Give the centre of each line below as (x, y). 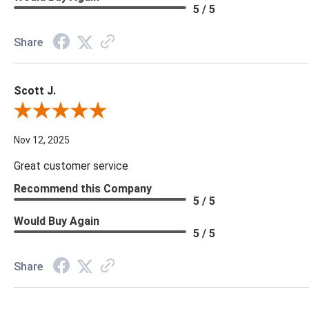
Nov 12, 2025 (42, 140)
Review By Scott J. (54, 112)
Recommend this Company (83, 189)
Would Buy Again (57, 221)
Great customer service (71, 166)
